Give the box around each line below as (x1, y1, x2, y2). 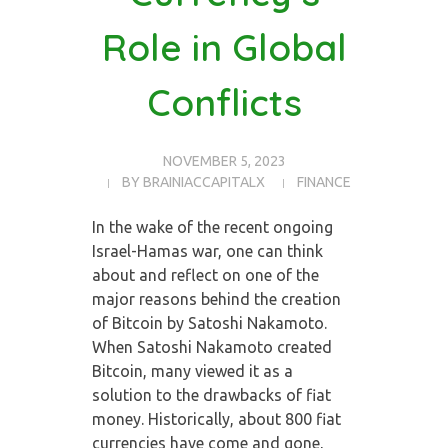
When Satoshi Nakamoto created (91, 337, 332, 356)
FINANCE (296, 173, 351, 190)
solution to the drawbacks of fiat (91, 385, 331, 404)
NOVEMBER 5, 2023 (162, 152, 286, 169)
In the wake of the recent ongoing (91, 217, 333, 236)
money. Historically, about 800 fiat (91, 409, 341, 428)
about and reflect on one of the (91, 265, 319, 284)
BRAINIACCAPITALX (142, 173, 265, 190)
